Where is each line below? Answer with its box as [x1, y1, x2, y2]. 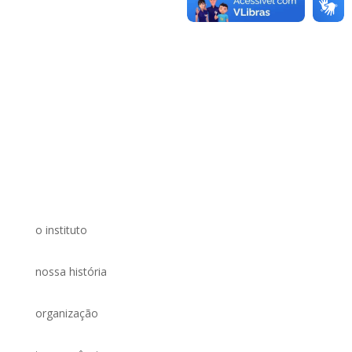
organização [35, 305, 98, 321]
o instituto [35, 222, 87, 237]
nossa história [35, 263, 107, 279]
